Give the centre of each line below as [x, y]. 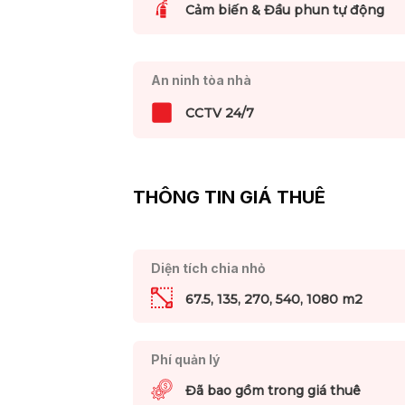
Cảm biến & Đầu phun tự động [284, 10]
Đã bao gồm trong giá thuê [273, 391]
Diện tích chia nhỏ [208, 268]
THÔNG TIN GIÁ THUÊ [229, 198]
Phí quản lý [185, 360]
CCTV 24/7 [219, 113]
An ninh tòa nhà [201, 80]
